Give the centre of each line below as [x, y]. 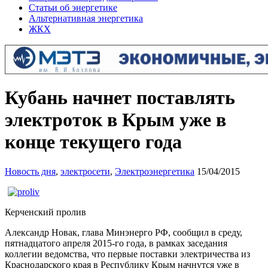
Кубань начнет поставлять [120, 98]
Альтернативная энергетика [86, 18]
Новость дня [30, 171]
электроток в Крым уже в [115, 120]
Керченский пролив [45, 212]
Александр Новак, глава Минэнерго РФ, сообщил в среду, [124, 232]
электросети [85, 171]
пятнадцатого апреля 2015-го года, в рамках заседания [116, 243]
